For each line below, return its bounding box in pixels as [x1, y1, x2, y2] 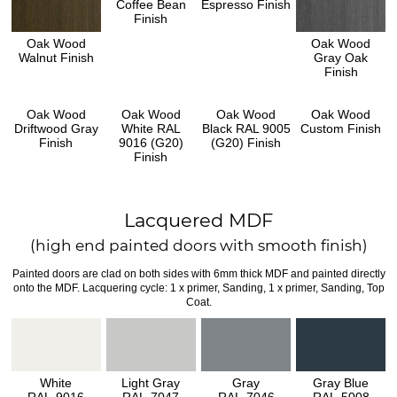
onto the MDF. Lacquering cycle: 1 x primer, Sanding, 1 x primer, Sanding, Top [12, 281, 385, 294]
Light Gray [121, 375, 181, 390]
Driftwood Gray [13, 121, 98, 136]
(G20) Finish [211, 135, 282, 150]
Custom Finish [300, 121, 382, 136]
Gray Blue [313, 375, 370, 390]
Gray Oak [314, 50, 369, 65]
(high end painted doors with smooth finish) [29, 236, 368, 254]
